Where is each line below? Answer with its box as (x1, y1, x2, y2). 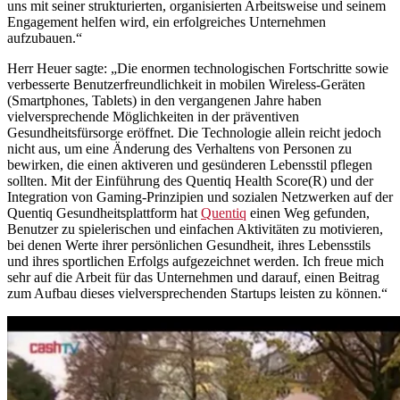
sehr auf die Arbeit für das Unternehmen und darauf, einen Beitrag (7, 269, 379, 285)
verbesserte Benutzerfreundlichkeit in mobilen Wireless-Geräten (7, 76, 365, 92)
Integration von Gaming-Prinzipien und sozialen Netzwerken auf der (7, 188, 393, 204)
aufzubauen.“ (7, 29, 82, 46)
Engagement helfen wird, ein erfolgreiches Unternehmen (7, 13, 326, 29)
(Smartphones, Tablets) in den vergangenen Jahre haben (7, 92, 321, 108)
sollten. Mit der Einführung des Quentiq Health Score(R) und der (7, 172, 373, 188)
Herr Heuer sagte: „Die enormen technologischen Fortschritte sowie (7, 60, 388, 76)
